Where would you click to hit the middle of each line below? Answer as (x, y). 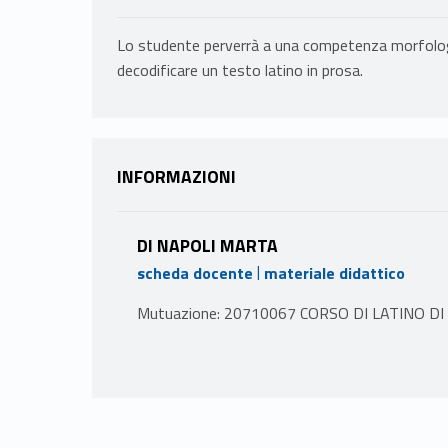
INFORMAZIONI (176, 177)
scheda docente (195, 272)
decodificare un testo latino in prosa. (240, 70)
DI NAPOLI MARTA (207, 246)
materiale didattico (334, 272)
